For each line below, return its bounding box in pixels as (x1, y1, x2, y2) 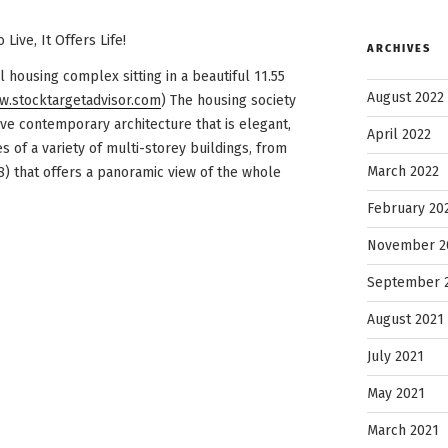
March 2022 (366, 162, 439, 180)
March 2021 (366, 421, 439, 439)
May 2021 (366, 384, 425, 402)
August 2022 (366, 88, 444, 106)
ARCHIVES (366, 41, 431, 55)
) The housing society (161, 92, 296, 110)
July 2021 (366, 347, 424, 365)
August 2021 (366, 310, 444, 328)
